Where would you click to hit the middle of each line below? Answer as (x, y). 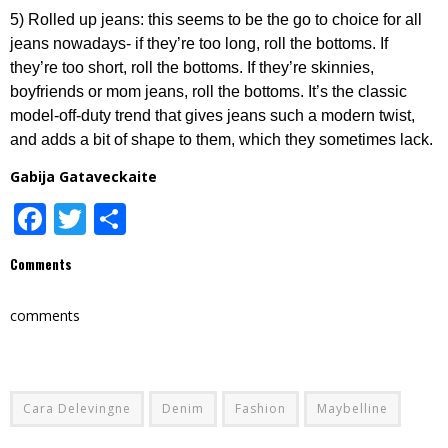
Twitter (139, 218)
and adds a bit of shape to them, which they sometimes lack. (221, 139)
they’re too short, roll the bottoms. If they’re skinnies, (192, 67)
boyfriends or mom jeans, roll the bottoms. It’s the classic (208, 91)
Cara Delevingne (77, 408)
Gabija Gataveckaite (83, 176)
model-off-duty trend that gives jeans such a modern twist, (212, 115)
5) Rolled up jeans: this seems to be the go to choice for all (216, 19)
